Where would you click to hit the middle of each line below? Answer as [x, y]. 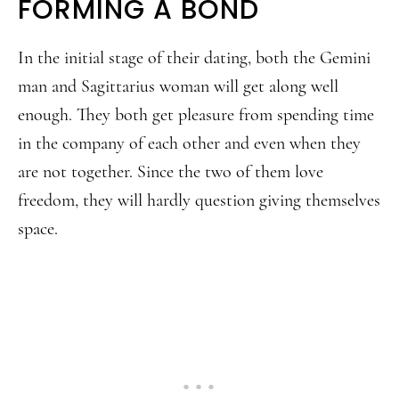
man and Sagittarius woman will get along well [178, 86]
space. [38, 229]
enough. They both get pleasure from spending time [196, 115]
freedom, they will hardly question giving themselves [199, 200]
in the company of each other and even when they [189, 143]
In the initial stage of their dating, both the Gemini [194, 58]
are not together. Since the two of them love [171, 172]
